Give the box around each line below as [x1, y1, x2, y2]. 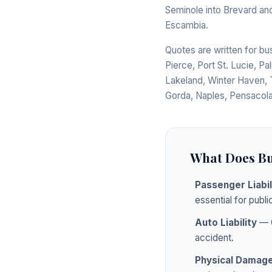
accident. [195, 231, 234, 243]
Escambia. [165, 19, 208, 31]
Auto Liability [195, 216, 257, 228]
